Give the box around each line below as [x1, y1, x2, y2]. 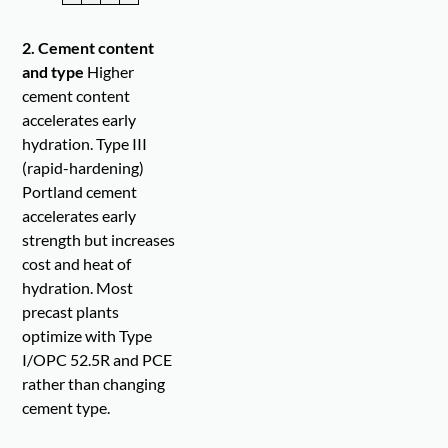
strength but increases [22, 230, 176, 250]
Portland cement [22, 182, 138, 202]
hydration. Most [22, 278, 134, 298]
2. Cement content [22, 38, 155, 58]
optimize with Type [22, 326, 153, 346]
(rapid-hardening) [22, 158, 145, 178]
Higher [84, 62, 135, 82]
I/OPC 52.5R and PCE [22, 350, 173, 370]
